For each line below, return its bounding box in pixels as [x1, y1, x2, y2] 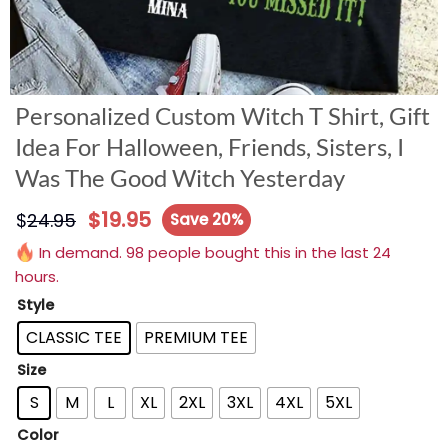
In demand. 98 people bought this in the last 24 [35, 242, 391, 263]
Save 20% [170, 208, 244, 230]
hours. [15, 266, 59, 287]
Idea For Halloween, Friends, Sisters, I [15, 132, 404, 161]
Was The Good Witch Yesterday [15, 163, 345, 192]
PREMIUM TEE [144, 325, 248, 349]
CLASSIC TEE [26, 325, 122, 349]
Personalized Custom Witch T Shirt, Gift [15, 101, 430, 130]
